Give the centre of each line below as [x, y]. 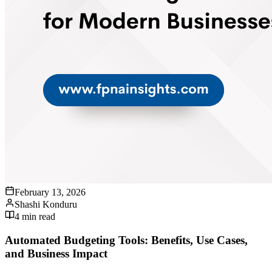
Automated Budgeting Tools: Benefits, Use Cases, [126, 240]
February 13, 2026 [50, 192]
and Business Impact [56, 253]
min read [37, 217]
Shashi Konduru [46, 205]
